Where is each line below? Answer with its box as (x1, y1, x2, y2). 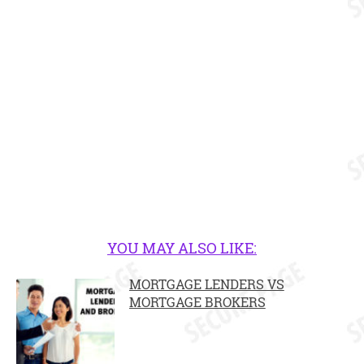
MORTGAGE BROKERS (128, 293, 266, 310)
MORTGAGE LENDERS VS (128, 275, 284, 292)
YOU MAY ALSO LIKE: (107, 238, 257, 258)
